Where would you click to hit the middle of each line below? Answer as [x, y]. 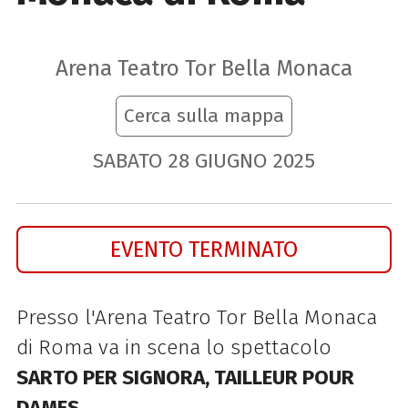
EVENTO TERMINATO [204, 249]
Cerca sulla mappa [204, 116]
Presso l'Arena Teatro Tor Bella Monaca [196, 317]
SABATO [127, 161]
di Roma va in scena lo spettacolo [173, 347]
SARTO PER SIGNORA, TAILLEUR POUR [185, 377]
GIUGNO [231, 161]
